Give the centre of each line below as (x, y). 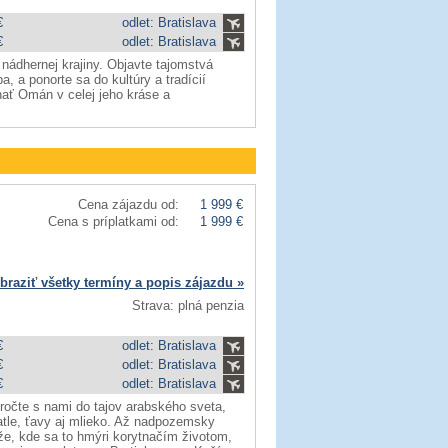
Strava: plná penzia (188, 305)
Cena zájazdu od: (128, 204)
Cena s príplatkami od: (113, 221)
